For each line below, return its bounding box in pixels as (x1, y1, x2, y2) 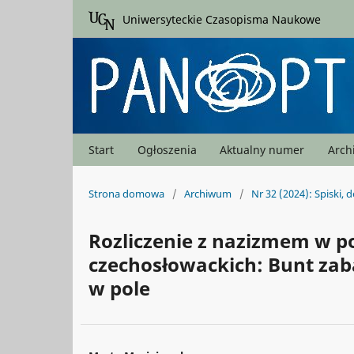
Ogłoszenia (137, 142, 197, 157)
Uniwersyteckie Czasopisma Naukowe (122, 11, 321, 27)
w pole (88, 274, 150, 301)
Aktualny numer (220, 142, 305, 157)
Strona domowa (88, 186, 164, 201)
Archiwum (184, 186, 232, 201)
